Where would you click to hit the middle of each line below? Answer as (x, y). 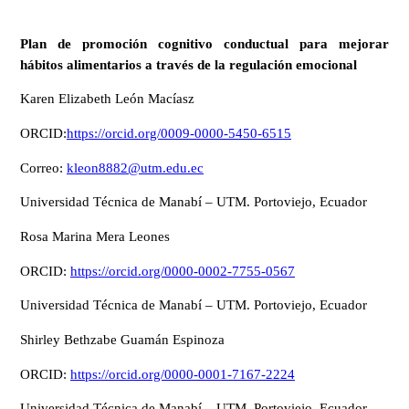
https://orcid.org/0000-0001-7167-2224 (183, 374)
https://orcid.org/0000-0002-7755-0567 (183, 271)
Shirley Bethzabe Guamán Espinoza (122, 339)
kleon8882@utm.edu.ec (135, 168)
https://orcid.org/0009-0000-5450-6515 (179, 133)
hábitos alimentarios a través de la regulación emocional (189, 64)
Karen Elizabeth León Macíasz (107, 99)
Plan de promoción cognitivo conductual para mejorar (204, 43)
